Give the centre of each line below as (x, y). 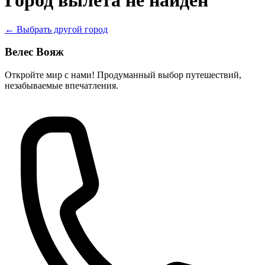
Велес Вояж (34, 52)
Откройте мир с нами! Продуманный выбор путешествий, (123, 75)
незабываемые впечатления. (62, 86)
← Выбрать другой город (56, 29)
